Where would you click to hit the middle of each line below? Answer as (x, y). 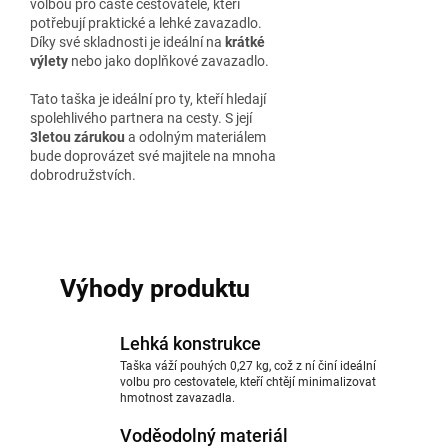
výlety (49, 61)
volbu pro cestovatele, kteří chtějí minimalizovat (248, 382)
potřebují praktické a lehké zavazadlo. (146, 23)
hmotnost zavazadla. (177, 398)
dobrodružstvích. (83, 175)
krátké (245, 42)
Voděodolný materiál (204, 435)
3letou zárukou (77, 137)
